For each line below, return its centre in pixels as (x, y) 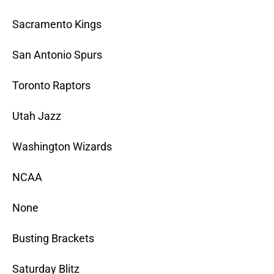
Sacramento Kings (57, 24)
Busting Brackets (53, 239)
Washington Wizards (62, 147)
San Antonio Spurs (57, 55)
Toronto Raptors (51, 86)
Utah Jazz (37, 116)
